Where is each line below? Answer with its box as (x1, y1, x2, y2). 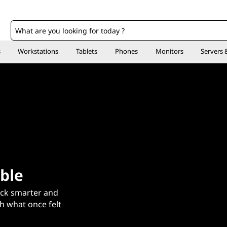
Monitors (155, 47, 183, 56)
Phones (115, 47, 138, 56)
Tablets (76, 47, 98, 56)
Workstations (18, 47, 59, 56)
